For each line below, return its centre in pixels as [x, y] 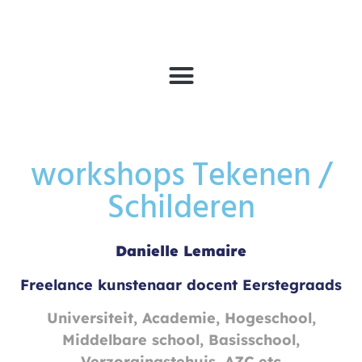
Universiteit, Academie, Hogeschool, [181, 318]
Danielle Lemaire [181, 250]
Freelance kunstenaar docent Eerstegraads [181, 284]
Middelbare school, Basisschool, [181, 340]
